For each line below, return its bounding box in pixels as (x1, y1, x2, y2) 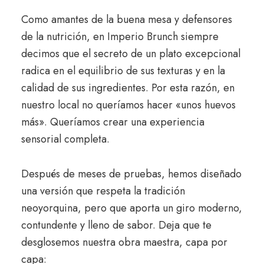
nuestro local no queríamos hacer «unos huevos (21, 97, 236, 113)
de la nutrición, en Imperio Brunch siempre (21, 28, 219, 44)
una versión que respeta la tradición (21, 183, 185, 199)
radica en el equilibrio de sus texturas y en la (21, 62, 225, 78)
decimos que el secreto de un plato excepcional (21, 45, 240, 61)
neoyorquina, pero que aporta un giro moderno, (21, 200, 242, 216)
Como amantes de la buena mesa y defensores (21, 11, 232, 27)
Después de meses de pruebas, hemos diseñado (21, 166, 242, 181)
